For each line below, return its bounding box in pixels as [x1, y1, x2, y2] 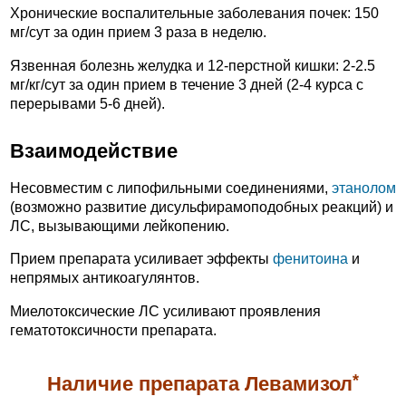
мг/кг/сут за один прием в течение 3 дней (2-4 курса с [10, 76, 363, 92]
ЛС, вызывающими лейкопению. [10, 217, 229, 234]
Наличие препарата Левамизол [47, 372, 353, 396]
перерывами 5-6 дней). [10, 95, 165, 111]
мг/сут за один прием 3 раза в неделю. [10, 24, 266, 41]
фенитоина [273, 251, 348, 267]
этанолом [332, 179, 396, 196]
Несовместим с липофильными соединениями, [10, 179, 332, 196]
